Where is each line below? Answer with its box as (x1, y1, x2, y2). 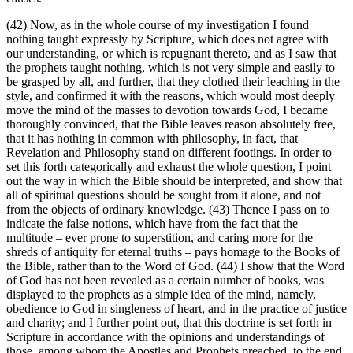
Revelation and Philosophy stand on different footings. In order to (6, 146, 332, 160)
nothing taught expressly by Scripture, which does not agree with (6, 32, 329, 46)
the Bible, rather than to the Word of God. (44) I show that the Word (6, 259, 344, 273)
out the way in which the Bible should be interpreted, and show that (6, 174, 342, 188)
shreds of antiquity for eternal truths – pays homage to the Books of (6, 245, 340, 259)
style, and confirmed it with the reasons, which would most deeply (6, 89, 335, 103)
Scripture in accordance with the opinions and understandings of (6, 330, 325, 344)
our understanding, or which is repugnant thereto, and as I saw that (6, 46, 336, 61)
